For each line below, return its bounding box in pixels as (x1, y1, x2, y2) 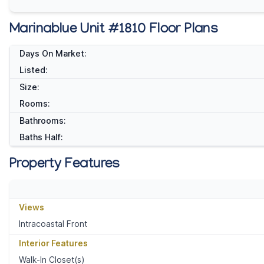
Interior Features (19, 238, 88, 249)
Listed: (19, 65, 48, 75)
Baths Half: (19, 132, 63, 143)
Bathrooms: (19, 115, 66, 126)
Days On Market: (19, 48, 87, 59)
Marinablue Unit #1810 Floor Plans (9, 22, 219, 39)
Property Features (9, 157, 120, 174)
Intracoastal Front (19, 219, 87, 229)
